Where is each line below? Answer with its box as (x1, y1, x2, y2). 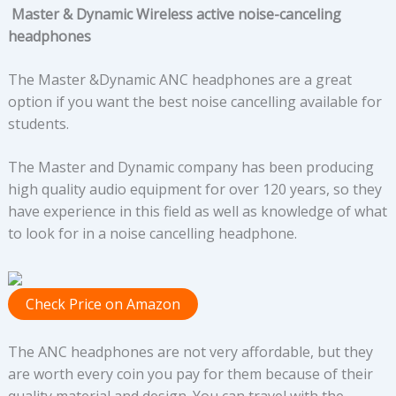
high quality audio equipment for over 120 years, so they (7, 179, 382, 200)
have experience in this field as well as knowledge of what (7, 202, 387, 222)
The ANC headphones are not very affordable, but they (7, 342, 373, 362)
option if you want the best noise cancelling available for (7, 92, 382, 112)
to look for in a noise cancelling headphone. (7, 224, 297, 244)
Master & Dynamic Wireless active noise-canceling (7, 4, 341, 25)
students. (7, 114, 69, 134)
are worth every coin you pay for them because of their (7, 364, 373, 385)
